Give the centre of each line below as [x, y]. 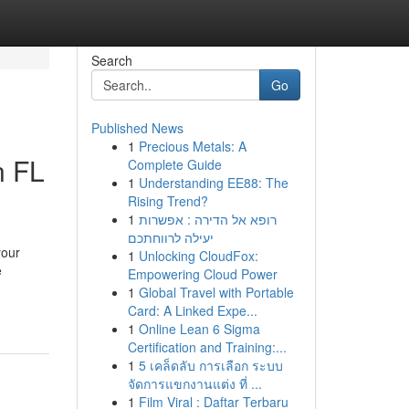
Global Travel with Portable [216, 292]
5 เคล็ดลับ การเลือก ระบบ [210, 365]
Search [111, 60]
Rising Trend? [168, 201]
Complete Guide [174, 164]
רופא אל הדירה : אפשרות [207, 219]
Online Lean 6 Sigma [199, 329]
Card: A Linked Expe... [192, 310]
